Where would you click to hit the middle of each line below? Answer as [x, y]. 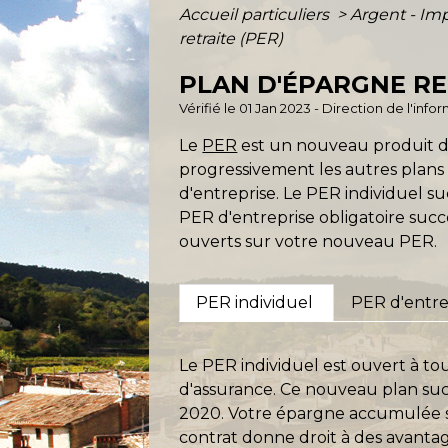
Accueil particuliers [256, 14]
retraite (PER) [231, 38]
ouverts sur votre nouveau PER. [308, 241]
